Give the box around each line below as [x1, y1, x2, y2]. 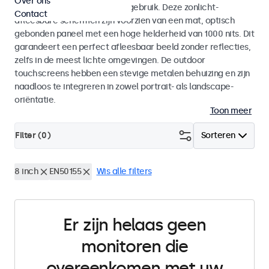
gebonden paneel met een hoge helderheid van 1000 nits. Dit [14, 29, 254, 39]
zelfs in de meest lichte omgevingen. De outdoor [14, 55, 205, 65]
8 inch [14, 166, 38, 177]
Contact [14, 9, 47, 19]
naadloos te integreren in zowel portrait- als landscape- [14, 82, 233, 92]
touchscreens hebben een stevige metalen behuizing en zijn [14, 68, 250, 79]
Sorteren [201, 130, 235, 141]
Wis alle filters [96, 166, 152, 177]
